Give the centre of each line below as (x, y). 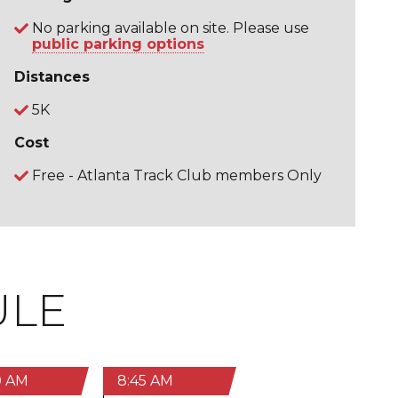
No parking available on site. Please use (171, 28)
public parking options (118, 44)
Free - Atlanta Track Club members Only (177, 175)
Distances (52, 76)
